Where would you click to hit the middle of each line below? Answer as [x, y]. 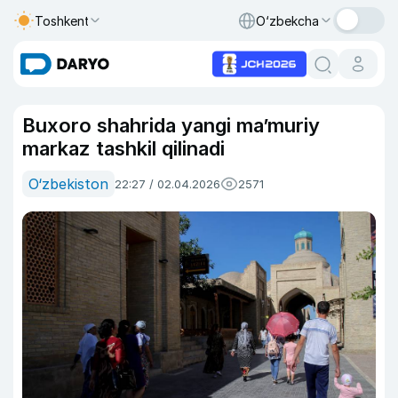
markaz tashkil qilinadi [123, 148]
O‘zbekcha [287, 20]
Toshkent [62, 20]
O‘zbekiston [68, 184]
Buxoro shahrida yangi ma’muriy [171, 125]
